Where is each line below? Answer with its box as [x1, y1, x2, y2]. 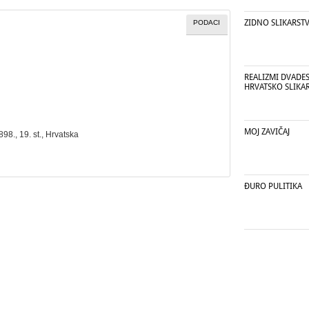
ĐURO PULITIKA [244, 181, 302, 191]
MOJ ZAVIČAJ [244, 127, 290, 137]
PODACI [193, 18, 221, 26]
